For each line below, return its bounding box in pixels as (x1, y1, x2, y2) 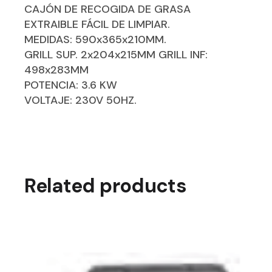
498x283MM (24, 63, 89, 78)
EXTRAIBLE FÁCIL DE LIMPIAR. (24, 17, 171, 32)
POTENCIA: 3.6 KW (24, 78, 118, 93)
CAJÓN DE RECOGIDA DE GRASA (24, 2, 191, 17)
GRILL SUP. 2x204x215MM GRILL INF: (24, 47, 208, 63)
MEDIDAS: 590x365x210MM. (24, 32, 167, 47)
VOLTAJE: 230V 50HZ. (24, 93, 137, 108)
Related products (24, 173, 187, 199)
